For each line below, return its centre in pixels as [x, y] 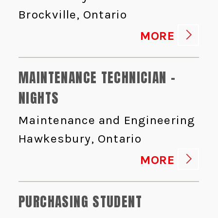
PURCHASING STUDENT [81, 202]
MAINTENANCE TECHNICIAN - [97, 78]
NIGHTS [39, 98]
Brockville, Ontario [73, 15]
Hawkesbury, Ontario [80, 139]
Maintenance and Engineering [107, 120]
